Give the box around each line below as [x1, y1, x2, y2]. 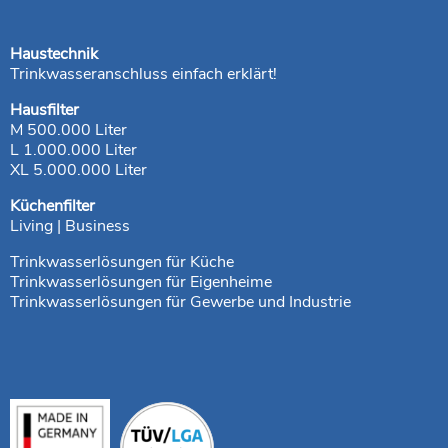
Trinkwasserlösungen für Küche [10, 251, 234, 274]
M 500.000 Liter [10, 119, 127, 142]
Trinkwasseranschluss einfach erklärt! [10, 63, 277, 86]
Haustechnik [10, 43, 98, 66]
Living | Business [10, 215, 130, 238]
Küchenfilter [10, 195, 95, 218]
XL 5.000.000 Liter [10, 159, 147, 182]
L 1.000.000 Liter [10, 139, 137, 162]
